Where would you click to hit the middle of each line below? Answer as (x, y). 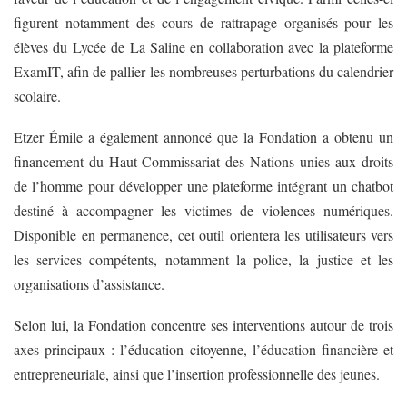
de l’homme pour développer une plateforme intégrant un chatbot (203, 185)
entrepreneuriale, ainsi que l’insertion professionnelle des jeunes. (197, 373)
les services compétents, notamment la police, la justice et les (203, 259)
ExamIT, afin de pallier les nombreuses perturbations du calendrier (203, 71)
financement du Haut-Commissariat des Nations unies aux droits (203, 161)
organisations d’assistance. (89, 283)
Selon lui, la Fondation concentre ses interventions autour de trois (203, 324)
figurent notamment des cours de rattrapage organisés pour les (203, 22)
